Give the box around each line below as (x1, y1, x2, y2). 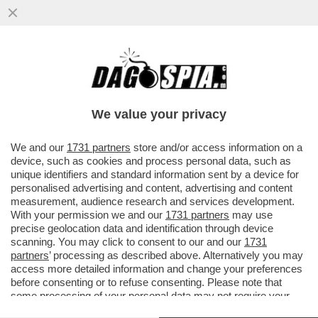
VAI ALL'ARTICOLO (28, 123, 129, 136)
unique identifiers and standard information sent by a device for (11, 168, 299, 180)
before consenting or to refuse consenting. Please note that (11, 276, 282, 288)
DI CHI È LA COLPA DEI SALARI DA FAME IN (7, 63, 306, 79)
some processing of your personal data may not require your (11, 290, 290, 302)
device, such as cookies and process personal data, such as (11, 155, 291, 167)
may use (229, 209, 273, 221)
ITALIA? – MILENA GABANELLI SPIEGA (7, 78, 273, 94)
